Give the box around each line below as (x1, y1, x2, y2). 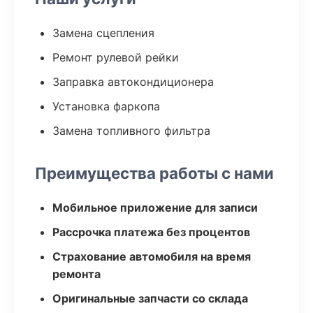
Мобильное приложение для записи (52, 201, 258, 214)
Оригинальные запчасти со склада (52, 291, 248, 305)
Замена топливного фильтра (52, 124, 210, 138)
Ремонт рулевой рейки (52, 50, 179, 64)
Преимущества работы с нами (35, 163, 274, 182)
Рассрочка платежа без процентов (52, 225, 250, 239)
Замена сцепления (52, 26, 154, 40)
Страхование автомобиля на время (52, 249, 251, 263)
